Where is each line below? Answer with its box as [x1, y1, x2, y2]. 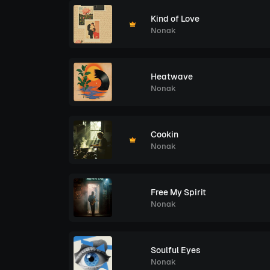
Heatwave [151, 71, 193, 82]
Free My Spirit [151, 186, 206, 198]
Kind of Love [151, 13, 199, 24]
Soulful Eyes [151, 244, 201, 256]
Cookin [151, 128, 178, 140]
